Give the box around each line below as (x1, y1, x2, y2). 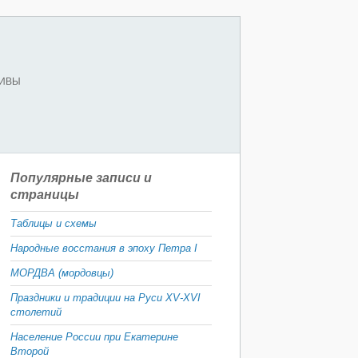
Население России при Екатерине (10, 331, 178, 343)
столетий (10, 306, 62, 318)
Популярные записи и (10, 171, 152, 185)
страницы (10, 188, 79, 201)
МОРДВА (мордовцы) (10, 267, 113, 279)
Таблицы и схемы (10, 217, 97, 229)
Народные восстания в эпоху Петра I (10, 242, 197, 254)
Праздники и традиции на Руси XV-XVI (10, 292, 201, 304)
